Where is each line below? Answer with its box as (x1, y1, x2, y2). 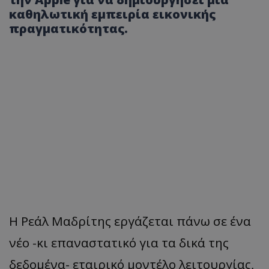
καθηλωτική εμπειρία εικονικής (9, 6, 216, 23)
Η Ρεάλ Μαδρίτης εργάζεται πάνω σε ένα (9, 213, 251, 230)
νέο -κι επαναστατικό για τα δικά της (9, 234, 229, 252)
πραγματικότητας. (9, 20, 128, 37)
